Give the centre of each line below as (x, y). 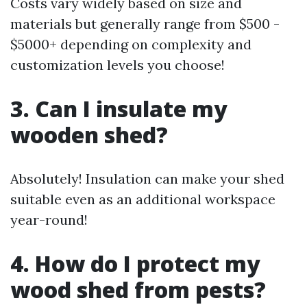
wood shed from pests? (138, 290)
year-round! (49, 220)
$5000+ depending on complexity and (131, 44)
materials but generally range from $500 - (145, 24)
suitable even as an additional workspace (143, 199)
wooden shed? (89, 135)
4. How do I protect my (135, 263)
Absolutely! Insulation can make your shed (147, 179)
